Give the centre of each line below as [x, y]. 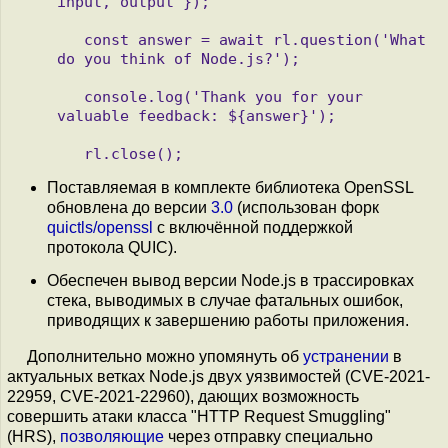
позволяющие [112, 436]
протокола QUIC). [112, 247]
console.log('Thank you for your [70, 96]
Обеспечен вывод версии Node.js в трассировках [230, 280]
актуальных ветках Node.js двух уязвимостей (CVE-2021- [218, 376]
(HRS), [33, 436]
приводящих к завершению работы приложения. [228, 320]
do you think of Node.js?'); [178, 58]
